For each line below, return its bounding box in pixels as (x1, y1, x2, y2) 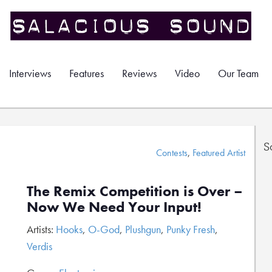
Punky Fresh (166, 222, 215, 236)
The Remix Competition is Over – (27, 182, 243, 200)
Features (69, 66, 104, 80)
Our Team (218, 66, 259, 80)
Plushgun (125, 222, 161, 236)
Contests (156, 146, 188, 159)
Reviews (122, 66, 157, 80)
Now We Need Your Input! (27, 197, 202, 216)
